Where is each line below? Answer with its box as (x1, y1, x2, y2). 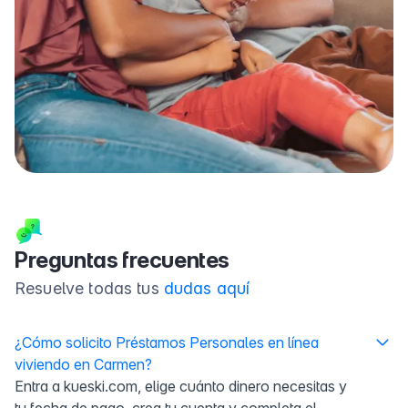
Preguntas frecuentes (15, 246, 229, 273)
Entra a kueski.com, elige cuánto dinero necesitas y (15, 376, 347, 395)
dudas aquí (163, 278, 250, 298)
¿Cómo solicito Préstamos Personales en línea (15, 332, 319, 352)
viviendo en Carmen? (15, 354, 152, 373)
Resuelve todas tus (15, 278, 164, 298)
